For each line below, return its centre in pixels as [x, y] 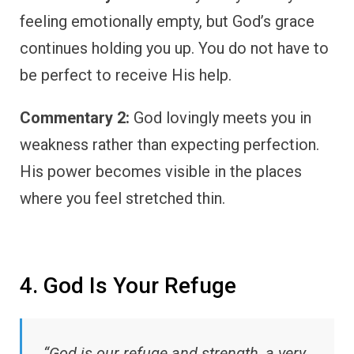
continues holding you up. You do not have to [174, 48]
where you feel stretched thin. [122, 198]
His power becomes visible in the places [161, 171]
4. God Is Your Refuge [128, 285]
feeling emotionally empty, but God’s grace [167, 21]
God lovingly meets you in [220, 117]
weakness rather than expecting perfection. [169, 144]
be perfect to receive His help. [126, 75]
